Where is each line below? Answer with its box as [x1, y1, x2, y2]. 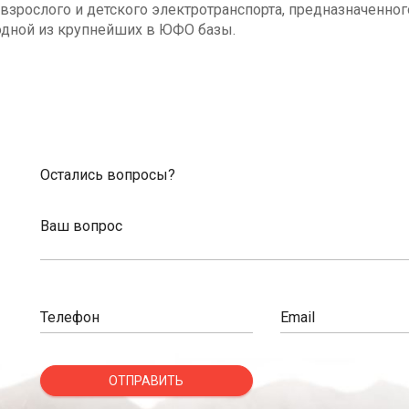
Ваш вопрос [40, 217, 122, 235]
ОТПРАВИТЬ [109, 373, 184, 388]
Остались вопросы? [40, 166, 175, 184]
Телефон [40, 309, 100, 326]
